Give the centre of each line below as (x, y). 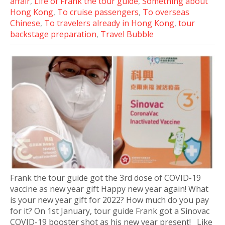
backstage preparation (53, 34)
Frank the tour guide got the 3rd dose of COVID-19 (105, 178)
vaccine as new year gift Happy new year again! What (109, 189)
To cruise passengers (98, 12)
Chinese (25, 23)
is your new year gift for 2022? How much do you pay (109, 200)
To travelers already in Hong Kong (109, 23)
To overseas (166, 12)
